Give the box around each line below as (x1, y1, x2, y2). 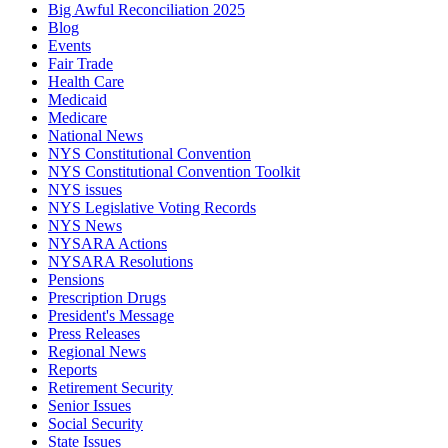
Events (48, 37, 91, 55)
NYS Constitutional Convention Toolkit (48, 163, 300, 181)
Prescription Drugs (48, 289, 166, 307)
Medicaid (48, 91, 107, 109)
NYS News (48, 217, 122, 235)
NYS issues (48, 181, 122, 199)
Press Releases (48, 325, 140, 343)
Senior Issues (48, 397, 131, 415)
